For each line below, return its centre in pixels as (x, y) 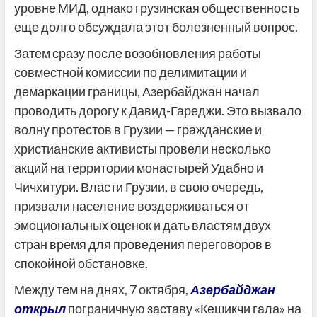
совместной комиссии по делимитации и (130, 73)
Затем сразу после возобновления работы (137, 53)
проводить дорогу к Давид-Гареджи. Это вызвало (157, 111)
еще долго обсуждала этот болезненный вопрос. (156, 27)
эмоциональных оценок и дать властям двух (142, 225)
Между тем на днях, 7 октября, (102, 290)
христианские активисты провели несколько (142, 149)
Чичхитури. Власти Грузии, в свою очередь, (138, 187)
